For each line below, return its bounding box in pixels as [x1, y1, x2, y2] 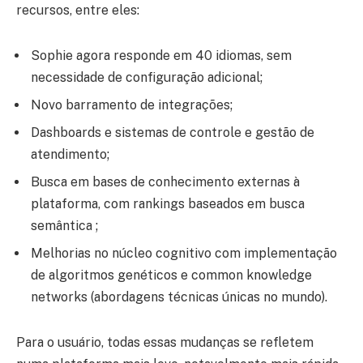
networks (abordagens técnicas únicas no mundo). [31, 288, 327, 305]
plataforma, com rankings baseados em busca [31, 195, 305, 211]
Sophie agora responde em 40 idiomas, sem [31, 47, 292, 63]
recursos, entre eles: [16, 2, 139, 19]
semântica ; [31, 217, 98, 233]
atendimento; [31, 146, 109, 162]
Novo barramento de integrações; [31, 96, 233, 113]
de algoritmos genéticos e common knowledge [31, 267, 312, 283]
